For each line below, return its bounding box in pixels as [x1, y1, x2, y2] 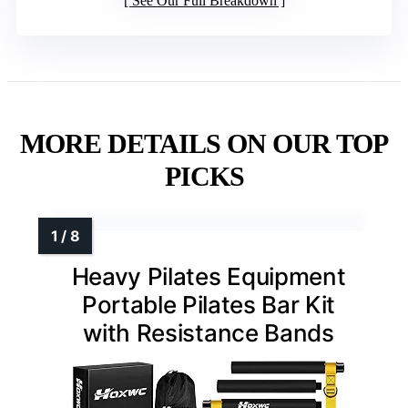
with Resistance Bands [83, 319, 334, 348]
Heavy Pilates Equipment [71, 262, 346, 291]
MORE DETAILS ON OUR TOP [20, 128, 388, 159]
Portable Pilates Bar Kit [81, 291, 336, 320]
